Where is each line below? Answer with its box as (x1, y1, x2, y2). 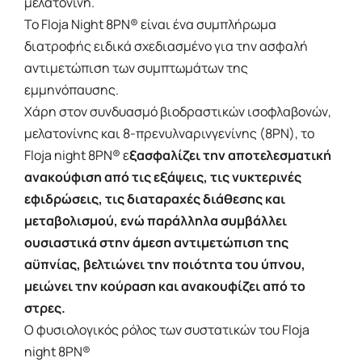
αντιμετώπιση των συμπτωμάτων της (24, 59, 248, 78)
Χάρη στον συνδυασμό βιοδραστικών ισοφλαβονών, (24, 103, 331, 121)
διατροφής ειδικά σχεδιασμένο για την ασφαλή (24, 37, 308, 56)
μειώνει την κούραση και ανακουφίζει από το (24, 277, 305, 296)
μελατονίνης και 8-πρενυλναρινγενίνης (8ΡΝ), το (24, 124, 314, 143)
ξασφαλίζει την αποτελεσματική (129, 146, 331, 165)
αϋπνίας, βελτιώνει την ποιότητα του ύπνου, (24, 255, 305, 274)
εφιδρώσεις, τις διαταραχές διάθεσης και (24, 190, 285, 208)
